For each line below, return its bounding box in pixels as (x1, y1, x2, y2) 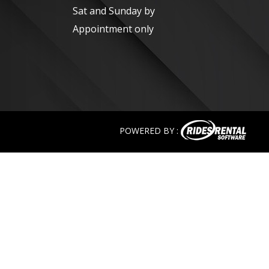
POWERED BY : (119, 124, 181, 136)
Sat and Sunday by (73, 4, 155, 17)
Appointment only (73, 22, 154, 35)
